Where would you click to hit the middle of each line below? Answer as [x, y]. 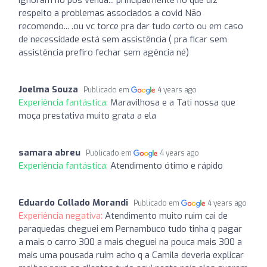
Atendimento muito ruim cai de [166, 215]
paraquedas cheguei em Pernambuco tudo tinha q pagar [130, 229]
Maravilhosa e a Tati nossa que [173, 102]
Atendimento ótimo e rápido [167, 165]
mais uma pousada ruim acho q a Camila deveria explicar [131, 255]
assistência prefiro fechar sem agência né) [104, 52]
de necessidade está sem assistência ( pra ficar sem [123, 39]
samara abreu [49, 152]
